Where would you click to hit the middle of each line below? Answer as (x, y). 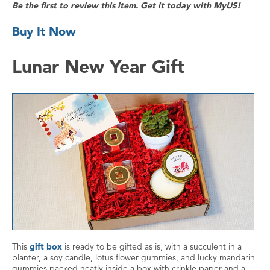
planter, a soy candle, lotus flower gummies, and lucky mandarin (133, 258)
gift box (46, 247)
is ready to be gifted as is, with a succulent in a (152, 247)
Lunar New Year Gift (98, 67)
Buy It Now (44, 32)
